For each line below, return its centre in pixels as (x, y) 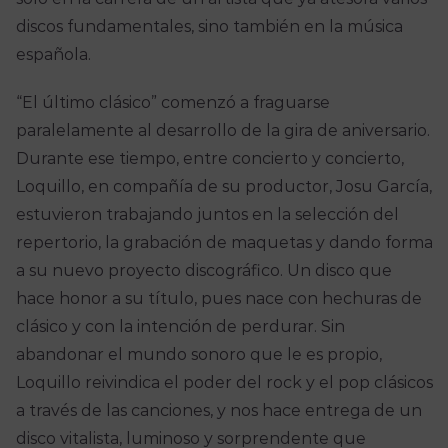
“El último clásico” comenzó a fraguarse (172, 103)
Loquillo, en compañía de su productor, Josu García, (223, 187)
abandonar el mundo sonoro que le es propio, (198, 355)
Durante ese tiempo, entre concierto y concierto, (209, 159)
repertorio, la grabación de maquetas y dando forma (224, 243)
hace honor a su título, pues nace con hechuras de (218, 299)
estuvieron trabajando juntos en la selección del (207, 215)
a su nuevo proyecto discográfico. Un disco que (203, 271)
